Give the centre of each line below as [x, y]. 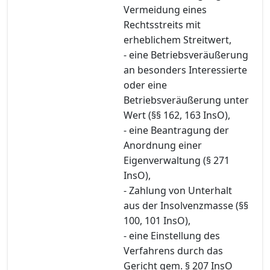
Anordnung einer [163, 145]
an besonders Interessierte [185, 70]
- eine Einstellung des [172, 235]
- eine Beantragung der [176, 130]
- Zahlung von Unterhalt [178, 190]
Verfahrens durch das [173, 250]
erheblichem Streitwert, [177, 39]
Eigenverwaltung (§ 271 [177, 160]
